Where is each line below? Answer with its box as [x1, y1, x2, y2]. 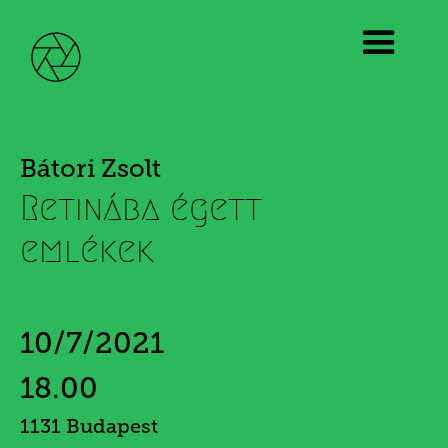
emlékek [20, 231, 164, 269]
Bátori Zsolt [20, 153, 161, 184]
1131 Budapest [20, 414, 158, 438]
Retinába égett [20, 189, 262, 227]
